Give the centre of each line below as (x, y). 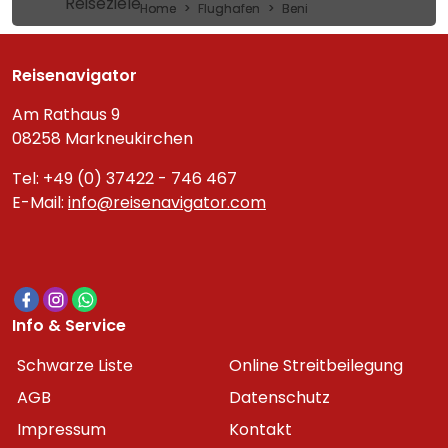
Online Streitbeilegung (316, 365)
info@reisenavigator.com (167, 202)
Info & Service (69, 325)
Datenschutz (279, 397)
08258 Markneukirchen (102, 138)
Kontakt (260, 429)
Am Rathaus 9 (66, 114)
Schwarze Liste (75, 365)
